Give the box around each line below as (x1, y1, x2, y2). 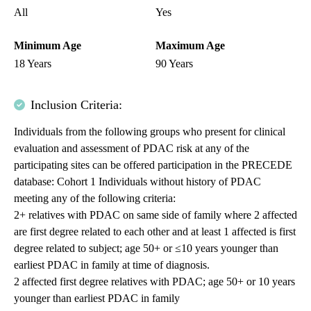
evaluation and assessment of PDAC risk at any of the (14, 142, 249, 155)
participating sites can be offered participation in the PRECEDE (14, 159, 292, 171)
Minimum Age (14, 40, 81, 52)
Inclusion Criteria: (31, 98, 122, 112)
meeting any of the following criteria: (14, 192, 176, 205)
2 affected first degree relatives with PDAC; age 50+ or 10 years (14, 276, 295, 288)
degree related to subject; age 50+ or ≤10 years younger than (14, 242, 278, 255)
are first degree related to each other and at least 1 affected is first (14, 226, 296, 238)
